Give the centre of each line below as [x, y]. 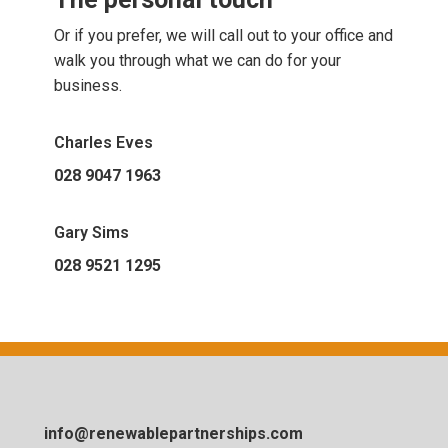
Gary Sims [91, 233]
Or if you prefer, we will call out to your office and [223, 36]
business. [88, 86]
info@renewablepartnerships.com [173, 434]
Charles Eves [103, 143]
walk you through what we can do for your [197, 61]
